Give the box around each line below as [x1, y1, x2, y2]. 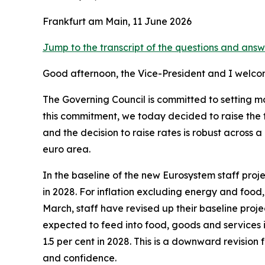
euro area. [43, 143, 91, 155]
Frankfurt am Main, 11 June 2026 [43, 15, 192, 27]
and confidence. [43, 252, 117, 264]
